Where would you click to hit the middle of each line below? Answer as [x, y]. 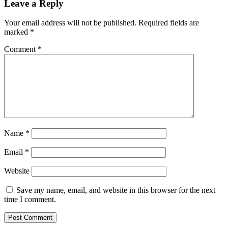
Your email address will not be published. [70, 23]
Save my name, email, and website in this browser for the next [116, 190]
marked [17, 32]
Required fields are [169, 23]
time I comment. [30, 199]
